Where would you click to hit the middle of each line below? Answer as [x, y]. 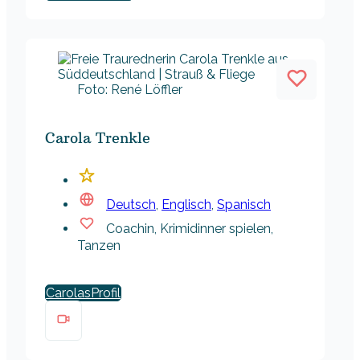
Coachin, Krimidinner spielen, [190, 229]
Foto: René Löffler [130, 90]
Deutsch [131, 205]
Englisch [186, 205]
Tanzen [99, 246]
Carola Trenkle [98, 138]
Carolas [68, 293]
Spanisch [244, 205]
